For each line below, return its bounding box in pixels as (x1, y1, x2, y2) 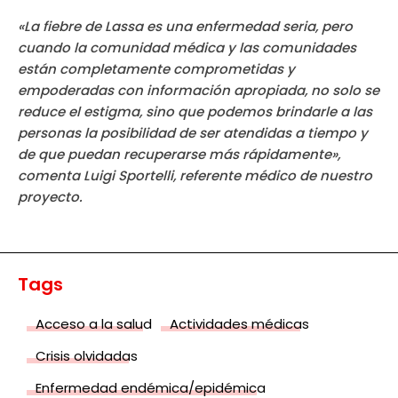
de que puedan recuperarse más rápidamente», (18, 145, 340, 164)
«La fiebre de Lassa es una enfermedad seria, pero (18, 17, 353, 36)
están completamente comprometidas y (18, 60, 295, 79)
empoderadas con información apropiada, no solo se (18, 81, 379, 100)
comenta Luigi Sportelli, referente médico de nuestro (18, 166, 372, 186)
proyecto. (18, 187, 83, 207)
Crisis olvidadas (36, 346, 138, 366)
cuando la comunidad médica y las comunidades (18, 38, 356, 58)
